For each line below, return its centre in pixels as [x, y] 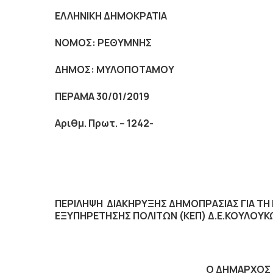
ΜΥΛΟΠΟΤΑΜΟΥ [134, 69]
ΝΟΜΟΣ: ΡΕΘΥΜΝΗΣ [103, 43]
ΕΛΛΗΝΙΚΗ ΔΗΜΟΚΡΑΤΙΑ [111, 16]
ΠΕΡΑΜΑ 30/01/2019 [102, 96]
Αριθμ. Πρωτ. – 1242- [104, 123]
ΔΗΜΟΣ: [75, 69]
